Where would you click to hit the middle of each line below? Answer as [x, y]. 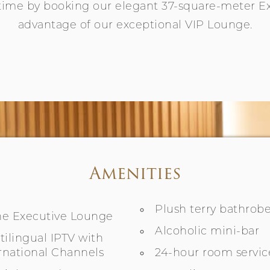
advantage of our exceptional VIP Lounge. [135, 25]
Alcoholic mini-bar [207, 231]
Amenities [135, 173]
